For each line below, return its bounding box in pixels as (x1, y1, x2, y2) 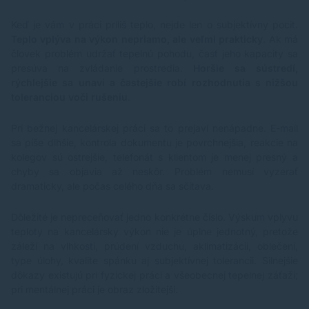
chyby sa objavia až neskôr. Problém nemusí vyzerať (11, 166, 298, 178)
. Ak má (263, 33, 299, 46)
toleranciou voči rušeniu (11, 91, 128, 103)
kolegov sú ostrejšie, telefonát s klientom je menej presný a (11, 151, 298, 163)
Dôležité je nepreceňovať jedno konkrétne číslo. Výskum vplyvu (11, 211, 298, 223)
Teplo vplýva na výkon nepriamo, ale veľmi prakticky (11, 33, 263, 46)
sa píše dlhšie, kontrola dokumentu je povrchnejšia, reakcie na (11, 137, 298, 149)
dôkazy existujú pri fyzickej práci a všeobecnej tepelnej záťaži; (11, 269, 298, 281)
